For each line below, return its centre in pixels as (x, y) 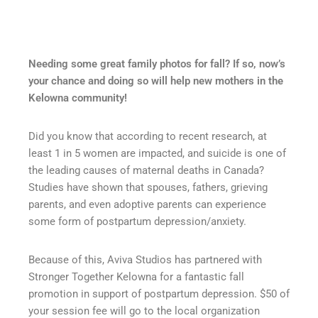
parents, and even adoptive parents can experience (147, 204)
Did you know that (72, 136)
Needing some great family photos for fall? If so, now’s (157, 64)
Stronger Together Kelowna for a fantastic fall (136, 276)
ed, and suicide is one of (229, 153)
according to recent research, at (192, 136)
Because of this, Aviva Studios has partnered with (145, 259)
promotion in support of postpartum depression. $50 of (159, 294)
